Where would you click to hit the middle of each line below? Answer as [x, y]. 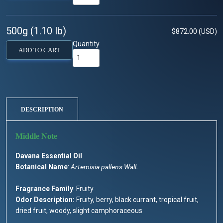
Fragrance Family [44, 189]
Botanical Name [42, 167]
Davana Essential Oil [49, 156]
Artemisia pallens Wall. [104, 167]
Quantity [86, 44]
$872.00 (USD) [194, 31]
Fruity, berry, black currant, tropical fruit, [137, 200]
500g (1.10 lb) [36, 31]
